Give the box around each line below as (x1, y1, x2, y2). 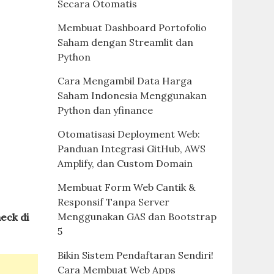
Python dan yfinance (57, 104, 153, 116)
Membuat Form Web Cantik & (57, 181, 195, 193)
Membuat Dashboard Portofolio (57, 21, 207, 34)
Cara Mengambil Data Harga (57, 75, 192, 87)
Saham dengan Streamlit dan (57, 36, 193, 48)
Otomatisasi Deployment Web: (57, 128, 200, 140)
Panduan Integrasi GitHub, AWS (57, 143, 206, 155)
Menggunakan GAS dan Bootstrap (57, 210, 217, 223)
